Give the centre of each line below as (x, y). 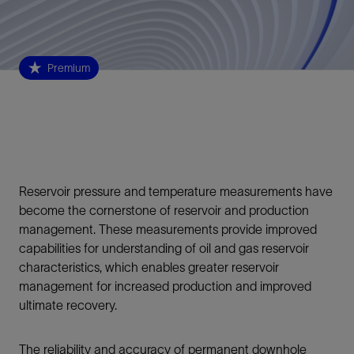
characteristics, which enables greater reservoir (149, 267)
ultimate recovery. (68, 305)
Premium (68, 68)
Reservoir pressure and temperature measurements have (176, 191)
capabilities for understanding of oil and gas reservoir (164, 248)
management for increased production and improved (165, 286)
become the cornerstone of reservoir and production (164, 210)
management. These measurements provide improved (168, 229)
